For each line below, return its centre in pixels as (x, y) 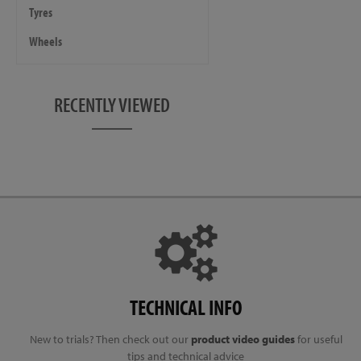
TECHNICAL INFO (186, 307)
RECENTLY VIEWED (112, 104)
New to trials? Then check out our (110, 339)
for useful (318, 339)
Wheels (46, 41)
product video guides (243, 339)
